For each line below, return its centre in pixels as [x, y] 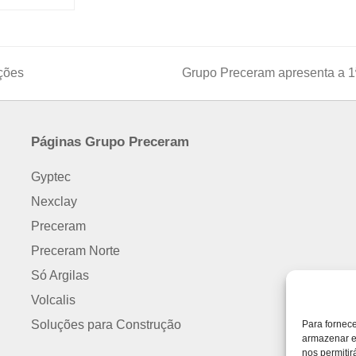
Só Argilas [60, 276]
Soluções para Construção [106, 325]
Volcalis [53, 300]
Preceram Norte [75, 251]
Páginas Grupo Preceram [110, 142]
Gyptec [51, 177]
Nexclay [54, 202]
